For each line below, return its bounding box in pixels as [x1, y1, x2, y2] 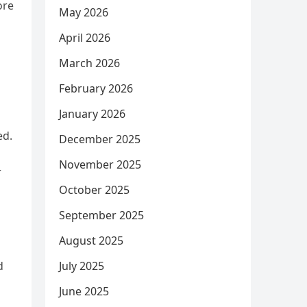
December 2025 [59, 132, 140, 147]
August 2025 [59, 233, 123, 248]
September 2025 [59, 208, 144, 223]
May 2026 [59, 5, 108, 20]
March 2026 [59, 56, 120, 71]
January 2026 [59, 106, 125, 121]
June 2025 [59, 284, 109, 299]
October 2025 [59, 182, 130, 197]
